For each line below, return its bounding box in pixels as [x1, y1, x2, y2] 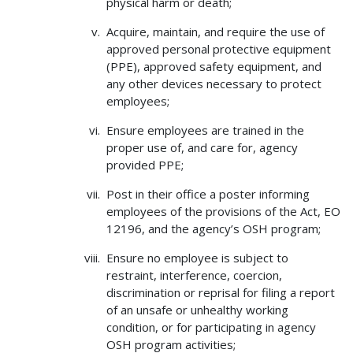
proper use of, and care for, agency [106, 139, 298, 155]
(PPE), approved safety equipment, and [106, 58, 321, 74]
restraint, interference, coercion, [106, 266, 282, 283]
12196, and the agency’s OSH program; [106, 220, 321, 236]
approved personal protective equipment [106, 40, 331, 57]
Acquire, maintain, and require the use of [106, 23, 325, 39]
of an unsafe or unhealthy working [106, 301, 288, 318]
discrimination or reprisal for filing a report [106, 284, 335, 300]
